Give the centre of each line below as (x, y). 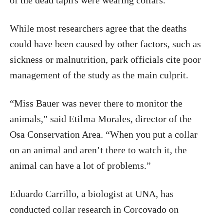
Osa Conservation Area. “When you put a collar (104, 134)
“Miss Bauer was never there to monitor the (96, 103)
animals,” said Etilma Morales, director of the (101, 119)
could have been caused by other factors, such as (105, 44)
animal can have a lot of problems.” (80, 165)
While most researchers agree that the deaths (98, 28)
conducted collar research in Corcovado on (94, 209)
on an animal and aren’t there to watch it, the (98, 150)
